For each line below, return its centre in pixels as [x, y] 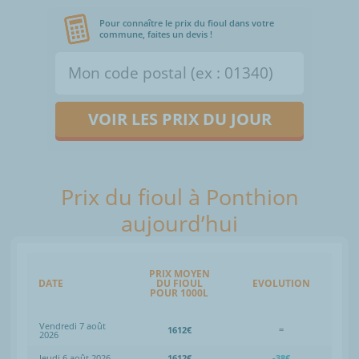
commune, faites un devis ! [156, 34]
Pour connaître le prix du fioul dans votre [187, 22]
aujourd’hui [179, 223]
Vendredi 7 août [73, 325]
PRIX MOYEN [179, 273]
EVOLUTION [281, 283]
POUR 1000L [179, 292]
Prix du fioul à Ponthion [179, 196]
